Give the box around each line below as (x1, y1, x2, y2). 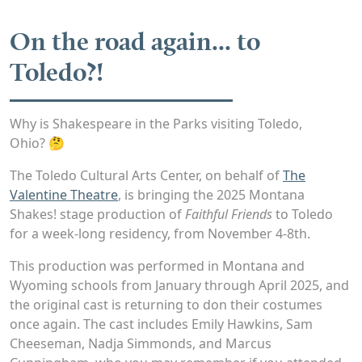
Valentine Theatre (10, 186, 118, 204)
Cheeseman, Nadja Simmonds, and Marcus (10, 335, 271, 353)
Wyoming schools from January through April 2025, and (10, 276, 349, 295)
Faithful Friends (185, 205, 272, 224)
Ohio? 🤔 (10, 134, 65, 153)
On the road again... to (10, 25, 260, 57)
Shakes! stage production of (10, 205, 185, 224)
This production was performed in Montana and (10, 257, 305, 276)
